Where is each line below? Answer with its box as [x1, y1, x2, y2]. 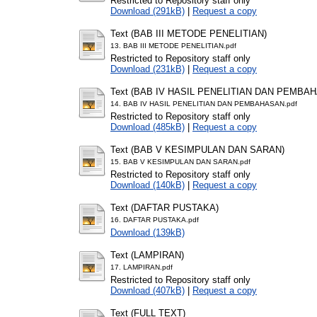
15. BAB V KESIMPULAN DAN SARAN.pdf [110, 157, 250, 166]
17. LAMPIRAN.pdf [110, 263, 173, 271]
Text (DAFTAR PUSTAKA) [110, 202, 219, 213]
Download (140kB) [110, 179, 185, 190]
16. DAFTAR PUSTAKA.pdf [110, 215, 199, 224]
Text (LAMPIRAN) [110, 249, 184, 260]
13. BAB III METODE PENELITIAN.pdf [110, 41, 236, 50]
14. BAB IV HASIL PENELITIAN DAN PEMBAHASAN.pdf [110, 99, 297, 108]
